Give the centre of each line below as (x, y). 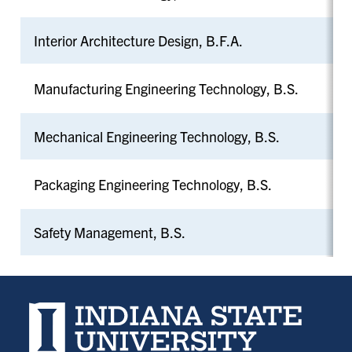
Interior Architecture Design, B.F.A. (138, 40)
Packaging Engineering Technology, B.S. (152, 184)
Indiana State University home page (131, 311)
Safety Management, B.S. (109, 232)
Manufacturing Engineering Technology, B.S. (166, 88)
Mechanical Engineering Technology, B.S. (156, 136)
